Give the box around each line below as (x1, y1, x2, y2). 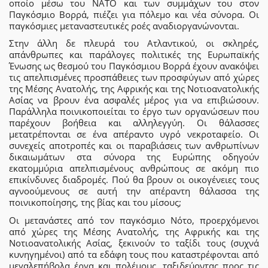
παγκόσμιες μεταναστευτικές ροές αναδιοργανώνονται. (9, 19, 239, 32)
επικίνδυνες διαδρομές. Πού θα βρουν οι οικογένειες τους (9, 173, 259, 185)
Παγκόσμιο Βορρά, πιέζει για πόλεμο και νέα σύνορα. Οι (9, 8, 259, 20)
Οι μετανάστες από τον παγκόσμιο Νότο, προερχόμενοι (9, 214, 259, 226)
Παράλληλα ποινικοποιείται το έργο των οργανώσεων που (9, 105, 259, 117)
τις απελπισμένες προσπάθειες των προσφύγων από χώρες (9, 71, 259, 83)
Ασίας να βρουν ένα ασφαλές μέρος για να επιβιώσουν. (9, 94, 259, 106)
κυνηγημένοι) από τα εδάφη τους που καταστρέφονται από (9, 248, 259, 260)
